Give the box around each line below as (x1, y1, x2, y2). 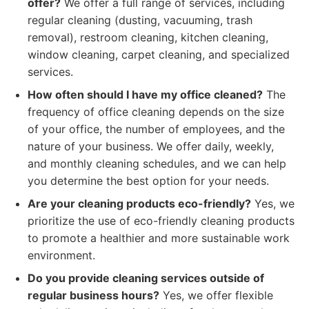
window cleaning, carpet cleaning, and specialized (28, 48, 290, 61)
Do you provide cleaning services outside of (28, 271, 264, 285)
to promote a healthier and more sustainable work (28, 231, 290, 245)
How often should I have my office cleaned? (28, 88, 263, 101)
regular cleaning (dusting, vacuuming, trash (28, 13, 252, 27)
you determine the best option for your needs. (28, 174, 269, 188)
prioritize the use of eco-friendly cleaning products (28, 214, 295, 228)
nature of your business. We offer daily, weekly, (28, 139, 274, 153)
